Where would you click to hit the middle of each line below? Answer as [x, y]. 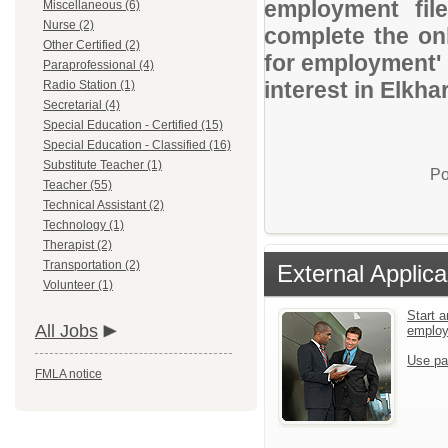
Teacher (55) [77, 185]
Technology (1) [83, 225]
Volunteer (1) [78, 285]
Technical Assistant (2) [103, 205]
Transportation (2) [91, 265]
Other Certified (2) [91, 45]
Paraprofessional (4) [98, 65]
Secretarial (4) [81, 105]
